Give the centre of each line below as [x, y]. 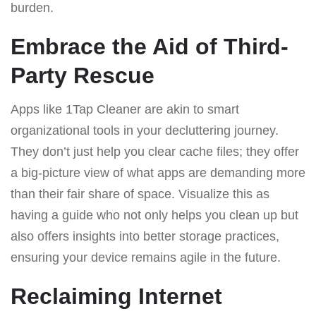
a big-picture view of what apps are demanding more [158, 172]
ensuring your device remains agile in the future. [146, 257]
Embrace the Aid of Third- [150, 46]
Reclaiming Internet [116, 296]
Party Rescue [83, 75]
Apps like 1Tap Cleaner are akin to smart [125, 109]
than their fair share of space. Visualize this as [140, 194]
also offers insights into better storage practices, [145, 236]
